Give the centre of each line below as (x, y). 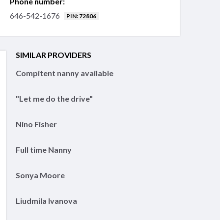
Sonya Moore (40, 175)
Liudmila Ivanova (46, 201)
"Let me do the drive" (54, 99)
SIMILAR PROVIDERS (54, 55)
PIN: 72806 (81, 16)
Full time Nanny (44, 150)
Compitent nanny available (65, 73)
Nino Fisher (36, 124)
